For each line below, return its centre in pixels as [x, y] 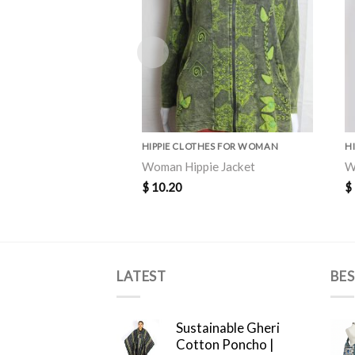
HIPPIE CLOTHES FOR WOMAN [210, 147]
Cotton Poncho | [225, 345]
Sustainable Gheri [228, 328]
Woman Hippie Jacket [198, 166]
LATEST [142, 277]
